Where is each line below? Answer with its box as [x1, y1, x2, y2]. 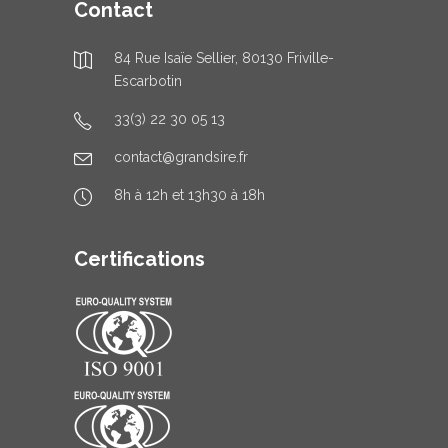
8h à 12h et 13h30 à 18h [114, 187, 265, 204]
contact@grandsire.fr [114, 149, 248, 166]
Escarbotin [114, 73, 182, 90]
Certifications [74, 247, 205, 272]
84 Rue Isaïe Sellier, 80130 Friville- [114, 50, 334, 67]
